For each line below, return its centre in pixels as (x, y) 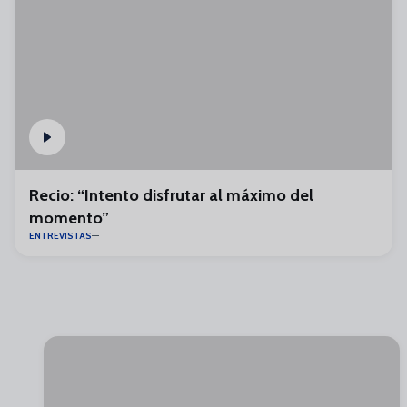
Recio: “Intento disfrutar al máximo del (171, 195)
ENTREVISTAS (60, 236)
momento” (69, 218)
